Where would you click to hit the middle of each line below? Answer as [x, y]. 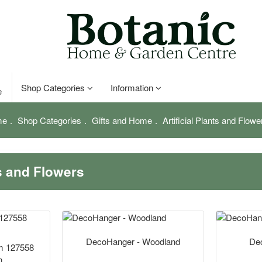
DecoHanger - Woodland [133, 241]
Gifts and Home [122, 120]
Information [133, 87]
